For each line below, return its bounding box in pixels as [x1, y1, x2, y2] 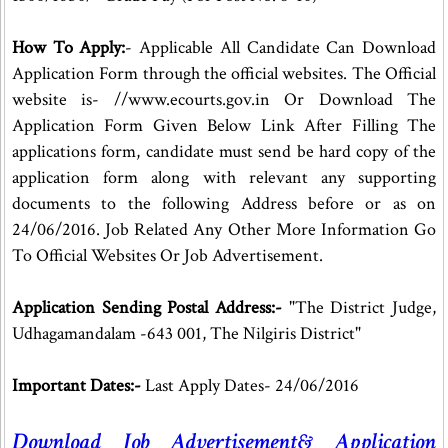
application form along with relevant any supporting [12, 166, 437, 189]
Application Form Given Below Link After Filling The [12, 114, 437, 137]
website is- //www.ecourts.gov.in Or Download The [12, 88, 437, 111]
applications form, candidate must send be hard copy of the [12, 140, 437, 163]
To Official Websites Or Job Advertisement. [12, 244, 323, 267]
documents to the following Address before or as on [12, 192, 437, 215]
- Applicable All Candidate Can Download [125, 36, 437, 59]
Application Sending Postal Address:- [12, 296, 289, 319]
